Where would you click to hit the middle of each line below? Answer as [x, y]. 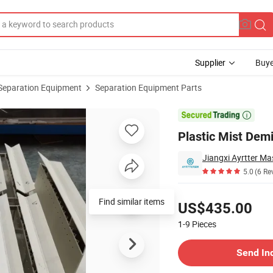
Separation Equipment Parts [148, 87]
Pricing [190, 193]
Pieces [204, 224]
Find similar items [132, 201]
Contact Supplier [209, 234]
